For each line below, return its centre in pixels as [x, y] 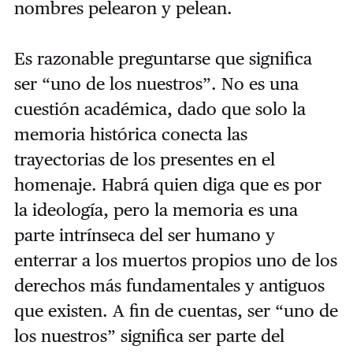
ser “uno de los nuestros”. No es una [156, 84]
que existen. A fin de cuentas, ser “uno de [176, 311]
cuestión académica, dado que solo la [160, 109]
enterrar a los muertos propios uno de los [175, 260]
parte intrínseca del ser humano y [144, 235]
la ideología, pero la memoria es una [156, 210]
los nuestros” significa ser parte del [149, 336]
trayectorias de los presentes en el [144, 160]
